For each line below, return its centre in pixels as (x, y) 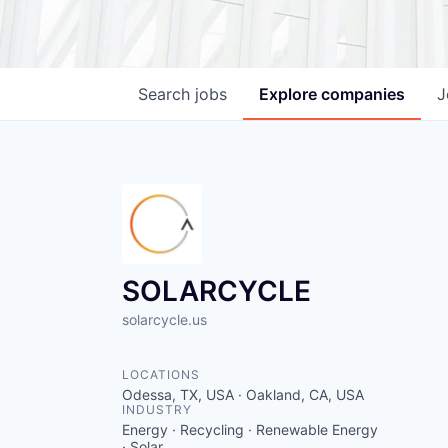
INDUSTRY (157, 409)
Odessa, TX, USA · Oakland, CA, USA (243, 394)
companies (363, 94)
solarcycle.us (164, 319)
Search (166, 94)
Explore (290, 94)
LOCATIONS (161, 374)
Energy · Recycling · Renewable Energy (250, 429)
